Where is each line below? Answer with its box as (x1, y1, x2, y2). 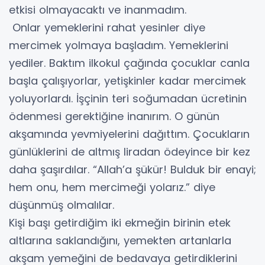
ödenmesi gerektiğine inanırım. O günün (9, 108, 219, 124)
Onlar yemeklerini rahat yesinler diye (9, 20, 205, 35)
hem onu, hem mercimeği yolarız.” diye (9, 179, 215, 195)
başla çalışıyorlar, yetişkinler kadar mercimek (9, 73, 246, 88)
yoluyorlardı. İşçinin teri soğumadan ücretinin (9, 91, 247, 106)
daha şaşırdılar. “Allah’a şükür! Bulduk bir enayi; (9, 161, 256, 177)
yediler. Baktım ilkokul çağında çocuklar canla (9, 55, 250, 70)
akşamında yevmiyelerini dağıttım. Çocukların (9, 126, 250, 141)
